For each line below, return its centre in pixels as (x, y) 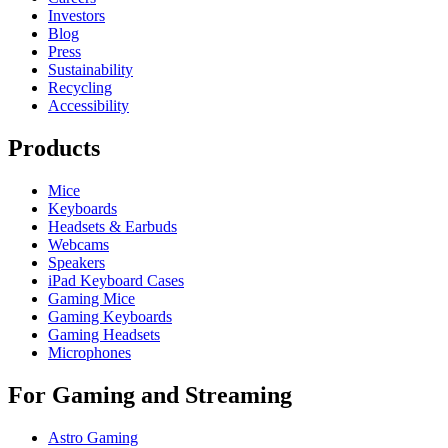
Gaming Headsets (104, 335)
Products (54, 148)
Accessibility (88, 106)
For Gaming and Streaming (150, 395)
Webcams (78, 245)
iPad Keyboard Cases (116, 281)
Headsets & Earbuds (112, 227)
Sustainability (90, 70)
